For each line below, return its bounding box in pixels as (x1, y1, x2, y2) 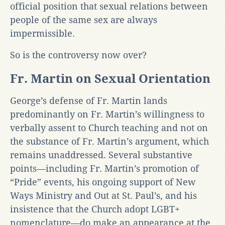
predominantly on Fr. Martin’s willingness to (10, 108, 204, 120)
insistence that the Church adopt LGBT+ (10, 203, 180, 214)
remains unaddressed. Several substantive (10, 149, 192, 160)
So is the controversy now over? (10, 49, 147, 60)
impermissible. (10, 28, 75, 39)
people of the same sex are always (10, 14, 157, 25)
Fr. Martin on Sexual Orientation (10, 71, 210, 86)
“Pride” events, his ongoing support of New (10, 176, 196, 187)
